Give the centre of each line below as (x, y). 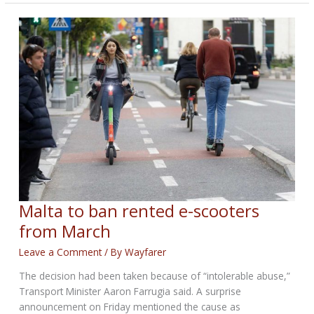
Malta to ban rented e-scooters (139, 211)
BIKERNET (40, 19)
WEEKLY (36, 34)
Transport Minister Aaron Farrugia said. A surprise (130, 291)
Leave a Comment (61, 252)
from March (65, 232)
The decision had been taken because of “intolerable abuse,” (155, 275)
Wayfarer (146, 252)
